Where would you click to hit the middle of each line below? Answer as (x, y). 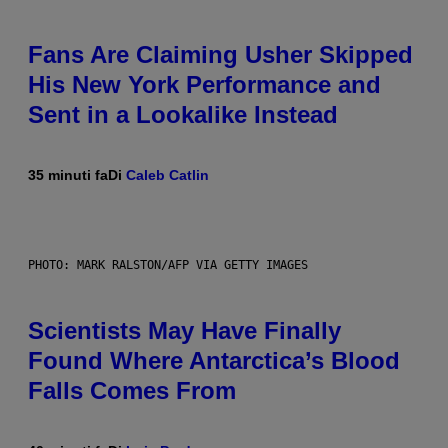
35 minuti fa (68, 174)
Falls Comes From (132, 390)
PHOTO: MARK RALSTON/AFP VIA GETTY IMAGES (168, 264)
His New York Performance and (204, 84)
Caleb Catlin (167, 174)
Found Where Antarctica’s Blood (214, 360)
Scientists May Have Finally (184, 330)
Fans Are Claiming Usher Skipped (220, 54)
